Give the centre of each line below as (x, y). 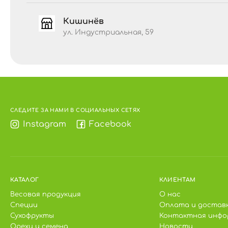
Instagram (45, 124)
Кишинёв (83, 21)
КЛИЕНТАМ (177, 180)
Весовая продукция (46, 194)
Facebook (110, 124)
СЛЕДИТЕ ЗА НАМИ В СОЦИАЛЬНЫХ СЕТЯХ (75, 110)
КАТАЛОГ (25, 180)
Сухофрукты (32, 216)
